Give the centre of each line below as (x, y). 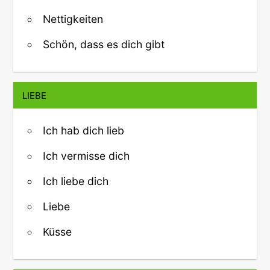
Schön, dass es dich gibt (104, 44)
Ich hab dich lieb (83, 130)
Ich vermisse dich (86, 155)
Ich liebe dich (76, 181)
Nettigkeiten (73, 19)
